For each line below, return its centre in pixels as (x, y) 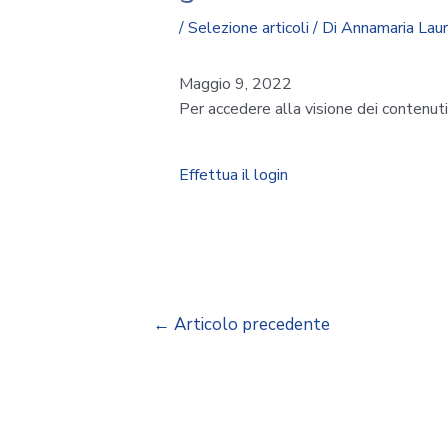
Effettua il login (233, 174)
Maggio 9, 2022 (235, 83)
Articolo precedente (249, 324)
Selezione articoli (248, 27)
